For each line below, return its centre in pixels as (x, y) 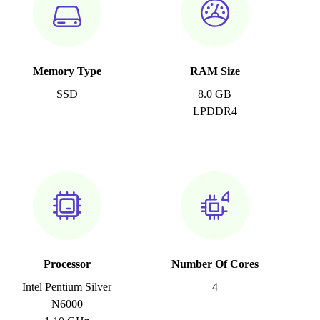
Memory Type (67, 71)
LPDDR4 (215, 111)
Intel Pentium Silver (67, 287)
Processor (67, 264)
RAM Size (215, 71)
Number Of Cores (215, 264)
